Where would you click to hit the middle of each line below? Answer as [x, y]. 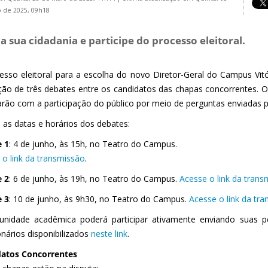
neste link [109, 234]
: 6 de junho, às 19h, [49, 179]
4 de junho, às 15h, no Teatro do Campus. [95, 144]
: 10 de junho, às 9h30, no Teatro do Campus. [99, 199]
